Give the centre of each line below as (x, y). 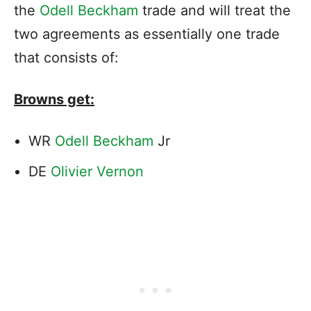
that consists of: (66, 57)
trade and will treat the (215, 10)
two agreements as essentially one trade (147, 34)
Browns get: (54, 99)
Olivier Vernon (97, 171)
